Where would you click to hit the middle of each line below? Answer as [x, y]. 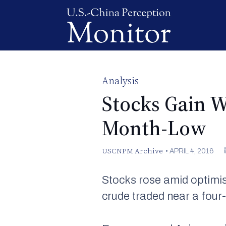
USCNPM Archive [133, 151]
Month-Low [154, 128]
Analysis [121, 81]
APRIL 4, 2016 [191, 151]
